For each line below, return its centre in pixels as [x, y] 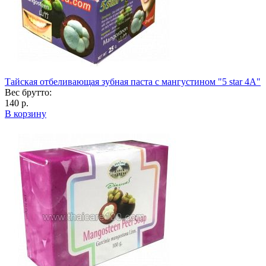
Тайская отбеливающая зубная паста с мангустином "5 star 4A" [133, 81]
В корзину [26, 113]
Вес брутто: [28, 92]
